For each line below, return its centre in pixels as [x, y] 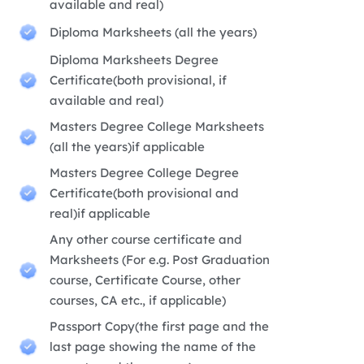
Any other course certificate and [146, 240]
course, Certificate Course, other [145, 280]
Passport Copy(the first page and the [160, 327]
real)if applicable [100, 214]
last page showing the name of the [153, 347]
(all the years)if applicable [128, 147]
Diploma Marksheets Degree [134, 60]
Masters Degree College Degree [145, 173]
